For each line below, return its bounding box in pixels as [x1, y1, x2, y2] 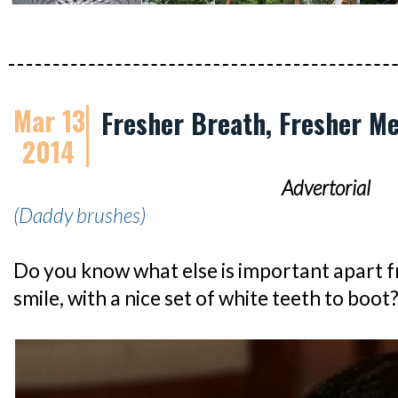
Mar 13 [13, 100, 85, 140]
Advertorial [282, 176, 370, 200]
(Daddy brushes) [13, 203, 146, 227]
